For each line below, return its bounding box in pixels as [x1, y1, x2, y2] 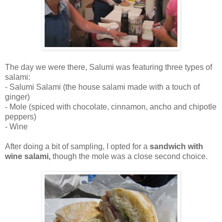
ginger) [5, 93, 30, 102]
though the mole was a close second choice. [51, 152, 208, 161]
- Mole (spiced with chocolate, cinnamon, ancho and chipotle [5, 103, 217, 111]
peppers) [5, 112, 36, 121]
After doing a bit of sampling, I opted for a [5, 142, 150, 151]
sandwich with [150, 142, 203, 151]
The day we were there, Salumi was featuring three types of [5, 63, 212, 72]
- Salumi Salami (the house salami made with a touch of [5, 83, 200, 92]
